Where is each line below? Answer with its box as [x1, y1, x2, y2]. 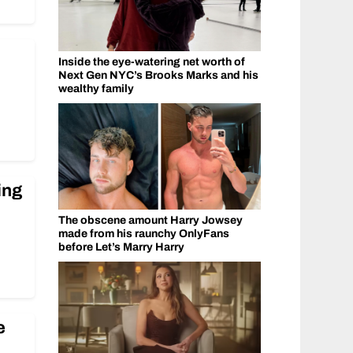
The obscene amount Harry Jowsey [58, 214, 243, 227]
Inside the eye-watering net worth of [58, 56, 245, 69]
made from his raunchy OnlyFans [58, 228, 229, 240]
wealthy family [58, 83, 134, 95]
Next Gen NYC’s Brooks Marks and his [58, 69, 258, 82]
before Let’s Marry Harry [58, 241, 184, 254]
